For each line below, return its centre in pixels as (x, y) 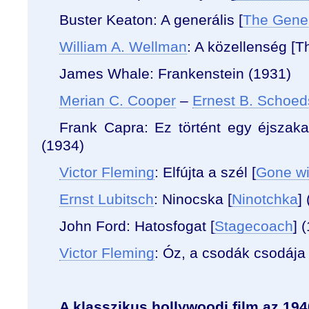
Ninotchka (265, 199)
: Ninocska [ (193, 199)
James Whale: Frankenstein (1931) (175, 73)
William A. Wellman (123, 47)
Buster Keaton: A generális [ (151, 20)
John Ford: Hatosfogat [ (137, 226)
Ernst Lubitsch (107, 199)
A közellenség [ (245, 47)
